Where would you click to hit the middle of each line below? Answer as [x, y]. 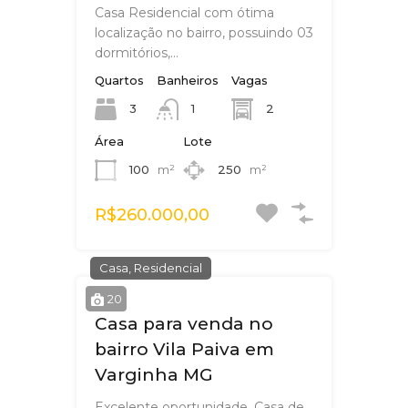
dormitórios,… [137, 52]
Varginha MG [154, 375]
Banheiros [188, 80]
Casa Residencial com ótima [184, 12]
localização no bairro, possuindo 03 [204, 32]
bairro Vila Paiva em [184, 350]
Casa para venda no [184, 324]
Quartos [119, 80]
